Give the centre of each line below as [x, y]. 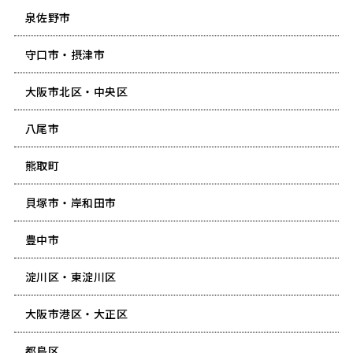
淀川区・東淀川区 [71, 276]
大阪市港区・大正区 [76, 313]
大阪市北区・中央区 [76, 91]
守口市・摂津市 [65, 54]
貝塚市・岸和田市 [71, 202]
